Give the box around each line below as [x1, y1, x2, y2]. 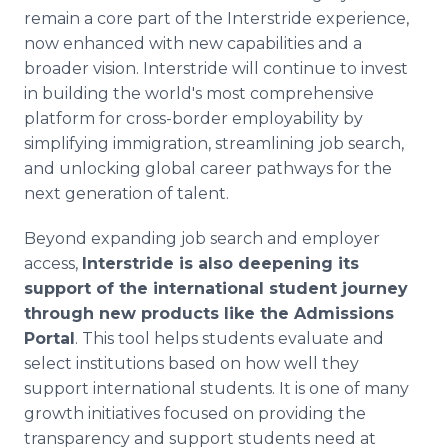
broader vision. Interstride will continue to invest [24, 59, 408, 78]
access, [24, 254, 82, 273]
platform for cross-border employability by [24, 109, 363, 128]
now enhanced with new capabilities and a [24, 34, 362, 53]
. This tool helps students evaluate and [75, 329, 384, 348]
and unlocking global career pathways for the [24, 159, 392, 178]
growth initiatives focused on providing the [24, 404, 366, 423]
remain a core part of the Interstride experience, [24, 9, 409, 28]
